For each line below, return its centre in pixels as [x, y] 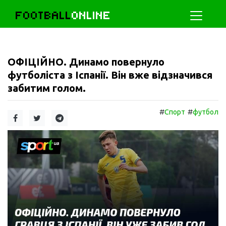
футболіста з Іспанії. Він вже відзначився [110, 75]
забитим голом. [47, 88]
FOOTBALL [44, 15]
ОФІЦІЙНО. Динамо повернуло [86, 62]
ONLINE [91, 15]
